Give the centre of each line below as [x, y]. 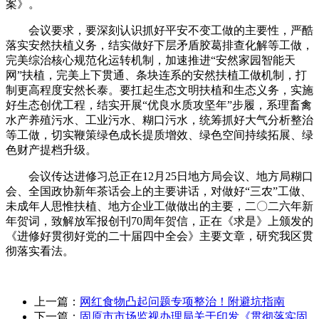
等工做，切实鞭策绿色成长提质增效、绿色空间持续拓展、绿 [159, 135]
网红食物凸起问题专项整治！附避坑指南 [182, 301]
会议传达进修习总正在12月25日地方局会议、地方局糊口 [159, 176]
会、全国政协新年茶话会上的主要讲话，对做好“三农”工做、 [159, 191]
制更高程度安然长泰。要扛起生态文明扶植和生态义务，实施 [159, 90]
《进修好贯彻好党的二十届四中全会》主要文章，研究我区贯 [159, 236]
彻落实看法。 [40, 251]
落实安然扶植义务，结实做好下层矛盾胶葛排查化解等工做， [159, 45]
